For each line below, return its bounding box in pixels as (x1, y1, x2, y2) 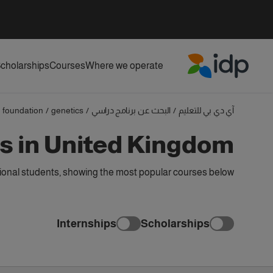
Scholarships (141, 217, 210, 230)
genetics (51, 105, 83, 115)
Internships (57, 217, 116, 230)
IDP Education (189, 79, 249, 90)
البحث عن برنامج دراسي (91, 105, 171, 115)
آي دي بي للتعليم (179, 105, 234, 115)
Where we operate (85, 60, 163, 71)
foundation (2, 105, 43, 115)
